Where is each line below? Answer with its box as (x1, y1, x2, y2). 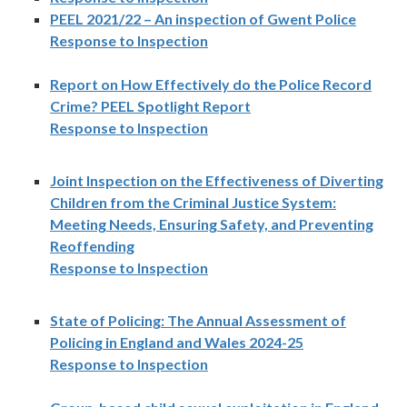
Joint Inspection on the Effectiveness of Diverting (50, 172, 383, 190)
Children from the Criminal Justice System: (50, 194, 336, 212)
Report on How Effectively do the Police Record (50, 75, 372, 94)
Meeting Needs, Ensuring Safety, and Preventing (50, 215, 373, 233)
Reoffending (50, 237, 134, 255)
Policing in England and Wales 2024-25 (50, 333, 303, 352)
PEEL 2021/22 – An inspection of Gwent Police (50, 10, 356, 28)
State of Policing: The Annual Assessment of (50, 312, 346, 330)
